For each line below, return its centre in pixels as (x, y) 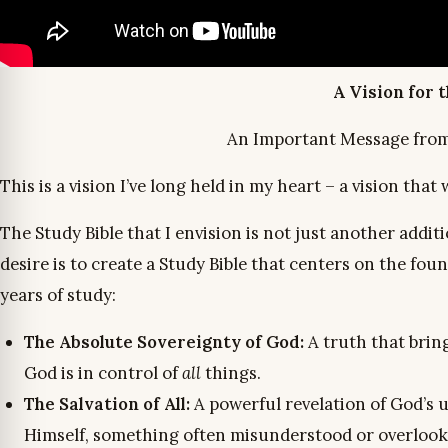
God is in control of (103, 373)
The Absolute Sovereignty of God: (164, 342)
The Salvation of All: (109, 404)
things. (231, 373)
